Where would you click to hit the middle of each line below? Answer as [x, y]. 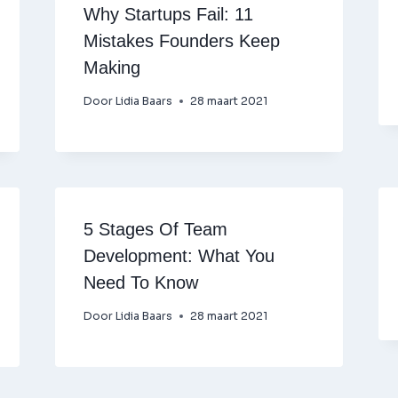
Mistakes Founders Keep [181, 41]
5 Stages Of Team [155, 229]
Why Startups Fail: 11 [168, 14]
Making [111, 68]
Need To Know [140, 283]
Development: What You [179, 256]
